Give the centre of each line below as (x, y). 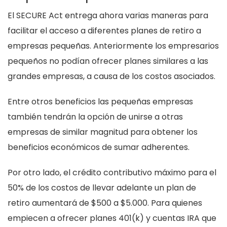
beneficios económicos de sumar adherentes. (99, 147)
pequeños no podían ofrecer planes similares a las (108, 61)
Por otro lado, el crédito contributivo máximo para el (112, 173)
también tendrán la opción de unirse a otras (95, 117)
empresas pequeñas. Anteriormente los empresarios (113, 46)
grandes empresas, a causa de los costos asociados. (111, 77)
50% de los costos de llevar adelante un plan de (102, 188)
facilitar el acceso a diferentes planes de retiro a (104, 31)
